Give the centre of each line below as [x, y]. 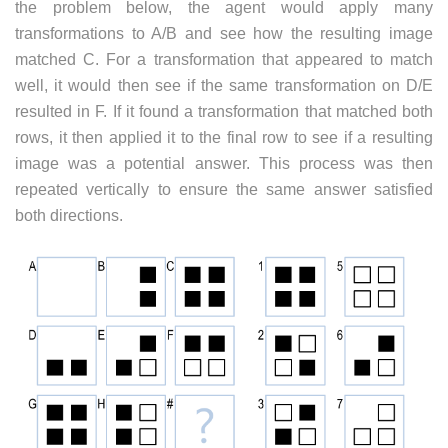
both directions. [69, 216]
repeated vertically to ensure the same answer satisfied [224, 190]
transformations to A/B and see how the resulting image [224, 34]
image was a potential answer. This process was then [224, 164]
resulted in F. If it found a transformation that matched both [224, 112]
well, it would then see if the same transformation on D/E [224, 86]
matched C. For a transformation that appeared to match [224, 60]
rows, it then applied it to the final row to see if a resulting [224, 138]
